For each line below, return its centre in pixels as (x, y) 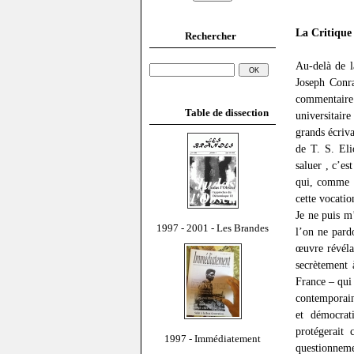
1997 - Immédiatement (213, 338)
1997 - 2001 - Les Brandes (213, 228)
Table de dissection (227, 112)
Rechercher (211, 36)
